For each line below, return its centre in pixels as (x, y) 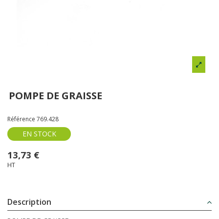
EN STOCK (39, 133)
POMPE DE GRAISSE (56, 96)
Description (29, 202)
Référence (21, 119)
